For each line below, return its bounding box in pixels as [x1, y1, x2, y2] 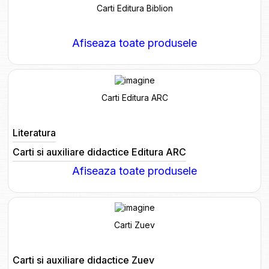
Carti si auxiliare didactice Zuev [12, 254, 154, 267]
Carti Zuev [114, 220, 155, 231]
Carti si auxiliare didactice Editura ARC [12, 145, 186, 158]
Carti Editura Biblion [96, 2, 173, 13]
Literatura [12, 126, 56, 139]
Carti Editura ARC [101, 92, 168, 103]
